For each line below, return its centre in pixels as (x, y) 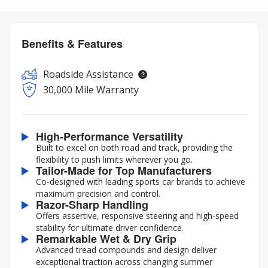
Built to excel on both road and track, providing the (134, 147)
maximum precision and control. (98, 194)
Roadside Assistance (88, 74)
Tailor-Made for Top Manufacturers (124, 170)
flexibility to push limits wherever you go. (114, 159)
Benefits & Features (72, 44)
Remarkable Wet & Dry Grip (106, 239)
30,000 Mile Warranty (91, 90)
